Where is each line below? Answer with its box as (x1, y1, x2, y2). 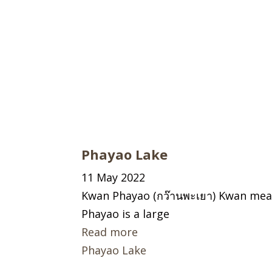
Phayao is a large (81, 206, 170, 221)
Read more (81, 224, 138, 239)
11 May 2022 (81, 169, 146, 185)
